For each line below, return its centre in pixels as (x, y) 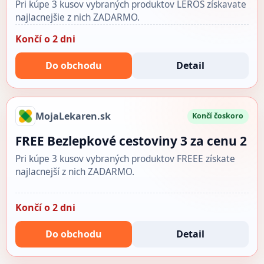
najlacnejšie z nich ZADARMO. (77, 17)
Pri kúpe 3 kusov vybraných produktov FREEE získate (125, 159)
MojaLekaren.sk (73, 116)
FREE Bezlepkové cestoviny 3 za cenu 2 (131, 141)
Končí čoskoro (218, 116)
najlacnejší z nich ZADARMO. (75, 172)
